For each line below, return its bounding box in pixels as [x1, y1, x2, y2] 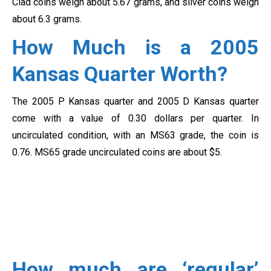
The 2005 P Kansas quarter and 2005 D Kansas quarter [12, 96, 259, 108]
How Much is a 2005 [12, 35, 259, 60]
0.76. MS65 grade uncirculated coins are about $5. [12, 146, 222, 158]
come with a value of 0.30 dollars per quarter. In [12, 113, 259, 125]
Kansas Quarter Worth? [12, 62, 227, 87]
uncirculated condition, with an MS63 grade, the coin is [12, 129, 259, 142]
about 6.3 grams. [12, 13, 82, 25]
